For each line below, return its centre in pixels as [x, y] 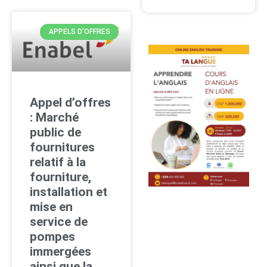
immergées [60, 251]
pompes [52, 236]
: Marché [54, 117]
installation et [69, 192]
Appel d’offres [70, 102]
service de [59, 221]
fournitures [62, 147]
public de [55, 132]
